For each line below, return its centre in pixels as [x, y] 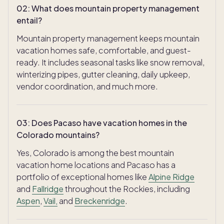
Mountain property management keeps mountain [108, 38]
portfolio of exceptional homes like [82, 177]
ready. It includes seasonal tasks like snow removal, [110, 62]
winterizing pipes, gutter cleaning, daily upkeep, [103, 74]
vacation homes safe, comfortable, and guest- [104, 50]
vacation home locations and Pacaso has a [96, 165]
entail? [29, 20]
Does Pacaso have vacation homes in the [109, 123]
